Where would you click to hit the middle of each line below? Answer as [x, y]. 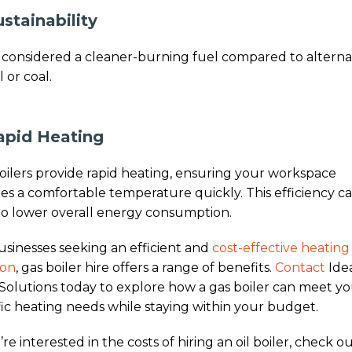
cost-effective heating [281, 248]
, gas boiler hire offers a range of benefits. [146, 268]
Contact [301, 268]
